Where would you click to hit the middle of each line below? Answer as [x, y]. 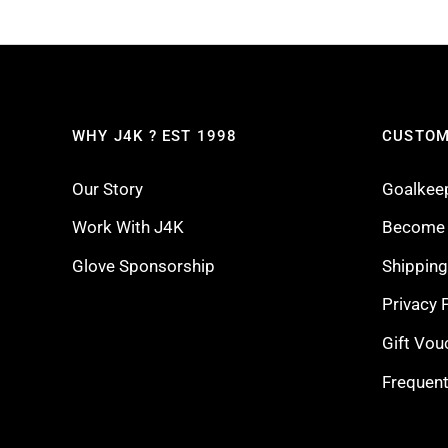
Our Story [107, 188]
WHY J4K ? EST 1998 [155, 135]
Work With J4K [128, 227]
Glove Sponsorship [143, 265]
